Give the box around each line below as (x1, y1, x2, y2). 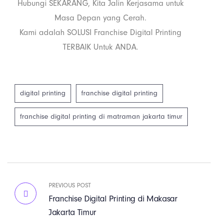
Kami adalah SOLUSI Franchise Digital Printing (19, 28, 182, 37)
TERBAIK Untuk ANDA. (63, 42, 138, 52)
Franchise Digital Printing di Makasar (49, 194, 178, 204)
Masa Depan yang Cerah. (54, 13, 146, 22)
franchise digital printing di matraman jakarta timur (20, 112, 182, 121)
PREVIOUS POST (49, 182, 91, 189)
